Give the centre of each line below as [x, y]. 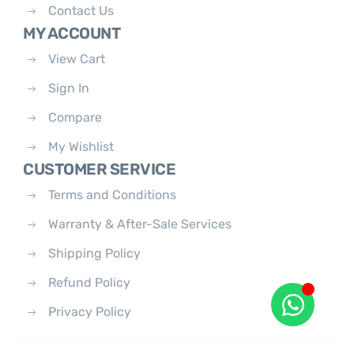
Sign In [69, 88]
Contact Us [81, 11]
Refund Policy [90, 282]
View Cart [77, 59]
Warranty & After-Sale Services [140, 224]
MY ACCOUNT [72, 33]
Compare [75, 117]
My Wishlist [81, 147]
